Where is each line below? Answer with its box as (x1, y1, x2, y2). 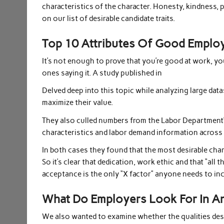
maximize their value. (42, 98, 113, 107)
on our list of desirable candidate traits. (42, 13, 175, 23)
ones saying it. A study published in (42, 68, 162, 77)
